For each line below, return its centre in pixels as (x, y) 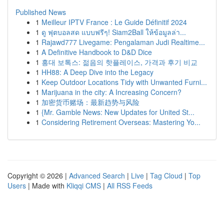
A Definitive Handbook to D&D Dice (97, 52)
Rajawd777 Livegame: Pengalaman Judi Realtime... (123, 42)
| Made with (46, 185)
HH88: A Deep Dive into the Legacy (97, 72)
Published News (41, 12)
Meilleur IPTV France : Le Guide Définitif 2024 (114, 22)
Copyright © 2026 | (38, 175)
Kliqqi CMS (84, 185)
